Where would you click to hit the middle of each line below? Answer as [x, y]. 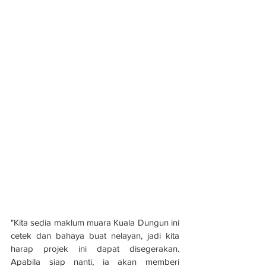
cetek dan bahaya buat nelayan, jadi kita [95, 236]
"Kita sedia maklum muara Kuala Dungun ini [95, 223]
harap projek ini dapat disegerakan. [95, 249]
